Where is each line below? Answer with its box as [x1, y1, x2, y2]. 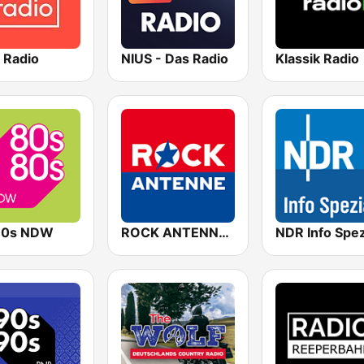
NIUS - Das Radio [120, 50, 228, 67]
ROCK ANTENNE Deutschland [218, 223, 229, 240]
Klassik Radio [275, 50, 359, 67]
